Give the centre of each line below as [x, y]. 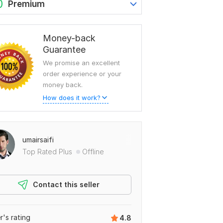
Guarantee [64, 49]
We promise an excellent [81, 62]
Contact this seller [66, 184]
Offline [93, 151]
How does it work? [72, 97]
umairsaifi [38, 139]
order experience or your [82, 73]
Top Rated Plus [47, 151]
